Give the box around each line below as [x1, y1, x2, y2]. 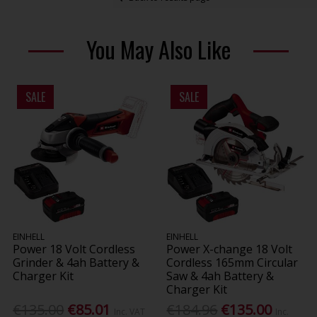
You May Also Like [86, 33, 231, 67]
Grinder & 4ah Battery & [13, 255, 140, 271]
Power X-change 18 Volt [166, 241, 293, 258]
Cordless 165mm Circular [166, 255, 299, 271]
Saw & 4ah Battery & [166, 268, 275, 284]
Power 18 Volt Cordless [13, 241, 136, 258]
